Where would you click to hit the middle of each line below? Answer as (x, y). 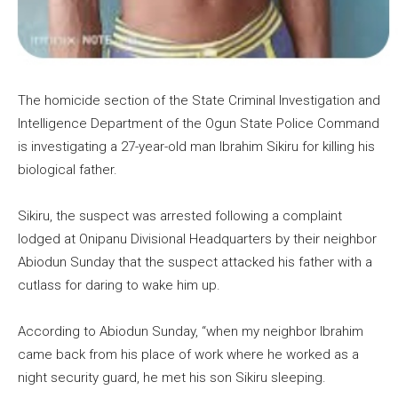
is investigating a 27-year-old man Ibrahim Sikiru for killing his (196, 146)
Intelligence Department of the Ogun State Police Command (199, 123)
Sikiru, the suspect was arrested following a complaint (180, 215)
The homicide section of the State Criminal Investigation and (199, 100)
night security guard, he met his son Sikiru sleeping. (172, 377)
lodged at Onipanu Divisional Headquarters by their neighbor (197, 239)
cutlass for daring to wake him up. (119, 285)
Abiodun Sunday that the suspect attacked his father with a (195, 262)
